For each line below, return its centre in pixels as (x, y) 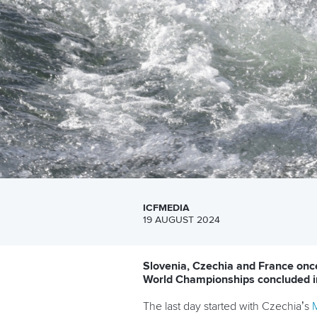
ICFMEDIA (166, 208)
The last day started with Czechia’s (227, 306)
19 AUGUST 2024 (181, 220)
